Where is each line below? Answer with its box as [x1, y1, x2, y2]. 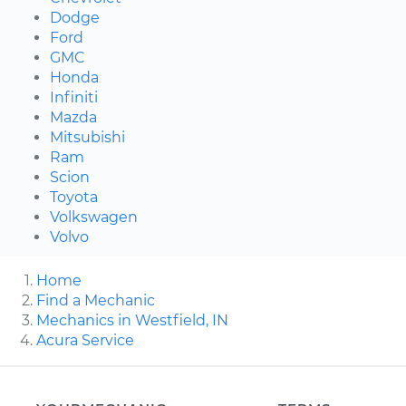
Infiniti [50, 88, 98, 106]
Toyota [50, 188, 98, 206]
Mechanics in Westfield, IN [36, 311, 228, 329]
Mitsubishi [50, 128, 125, 146]
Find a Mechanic [36, 291, 155, 309]
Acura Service [36, 331, 134, 349]
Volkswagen [50, 208, 138, 226]
